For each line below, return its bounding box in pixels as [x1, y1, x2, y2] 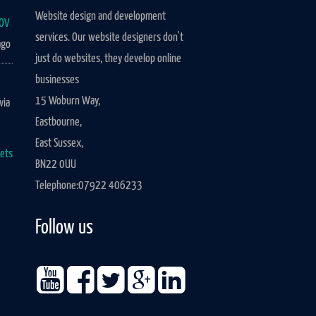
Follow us [35, 218, 94, 238]
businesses [35, 73, 80, 86]
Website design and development [35, 10, 166, 23]
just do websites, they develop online [35, 52, 182, 65]
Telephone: [35, 179, 79, 192]
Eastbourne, [35, 116, 83, 128]
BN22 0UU [35, 158, 77, 171]
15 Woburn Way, [35, 95, 101, 107]
